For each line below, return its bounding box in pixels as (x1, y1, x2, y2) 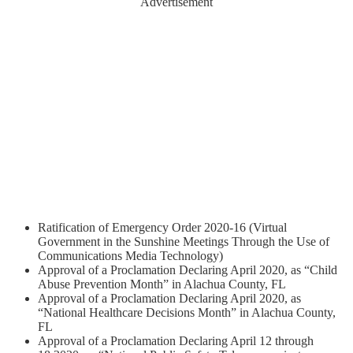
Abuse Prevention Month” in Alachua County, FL (38, 277, 286, 291)
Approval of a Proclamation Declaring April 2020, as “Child (38, 262, 337, 277)
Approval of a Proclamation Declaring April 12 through (38, 333, 314, 347)
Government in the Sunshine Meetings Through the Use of (38, 234, 329, 248)
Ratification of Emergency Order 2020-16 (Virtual (38, 220, 287, 234)
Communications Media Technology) (38, 248, 223, 262)
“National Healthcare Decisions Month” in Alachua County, (38, 305, 336, 319)
